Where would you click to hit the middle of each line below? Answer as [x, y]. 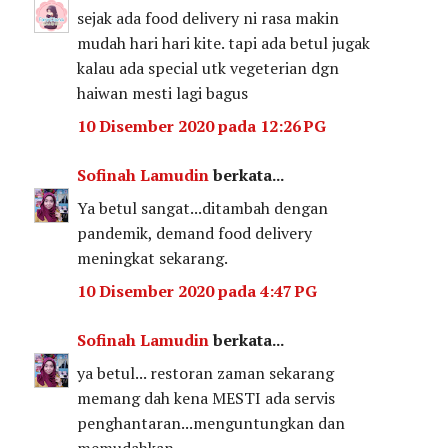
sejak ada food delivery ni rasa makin [208, 17]
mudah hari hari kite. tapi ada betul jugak [224, 42]
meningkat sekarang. [153, 257]
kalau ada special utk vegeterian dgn [208, 67]
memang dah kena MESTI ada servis [206, 397]
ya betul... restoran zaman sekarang [206, 372]
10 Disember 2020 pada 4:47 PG [197, 290]
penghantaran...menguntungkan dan [211, 422]
